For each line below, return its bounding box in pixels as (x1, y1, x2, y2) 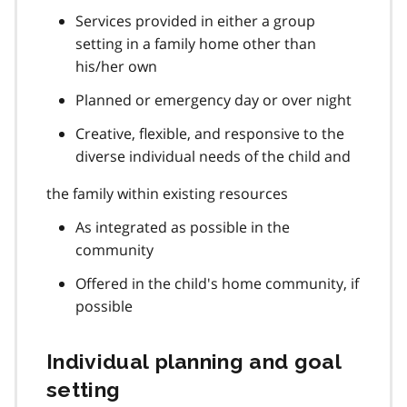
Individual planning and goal (46, 348, 342, 373)
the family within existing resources (46, 183, 288, 203)
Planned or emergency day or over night (75, 89, 352, 110)
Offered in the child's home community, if (75, 273, 359, 293)
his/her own (75, 55, 157, 76)
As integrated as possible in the (75, 216, 290, 237)
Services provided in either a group (75, 10, 315, 31)
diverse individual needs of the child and (75, 145, 351, 166)
